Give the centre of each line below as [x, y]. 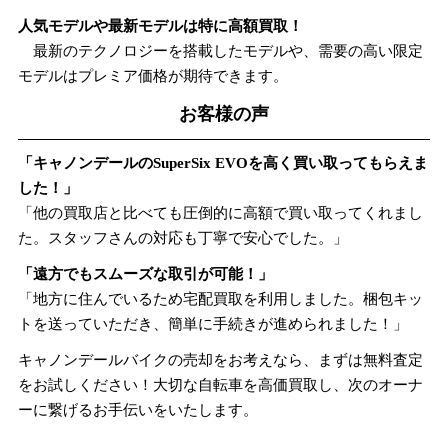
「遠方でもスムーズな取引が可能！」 [145, 274]
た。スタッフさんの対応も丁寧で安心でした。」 [182, 237]
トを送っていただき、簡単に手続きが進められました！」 [212, 324]
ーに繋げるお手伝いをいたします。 [137, 410]
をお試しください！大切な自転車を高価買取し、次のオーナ [220, 385]
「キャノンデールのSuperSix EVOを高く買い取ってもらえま [222, 162]
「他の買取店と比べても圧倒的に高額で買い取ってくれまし [220, 212]
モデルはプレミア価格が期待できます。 [152, 76]
